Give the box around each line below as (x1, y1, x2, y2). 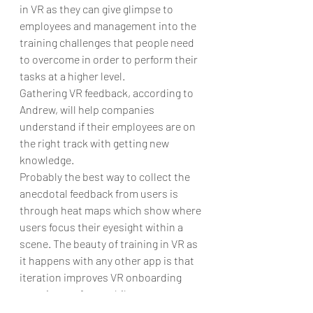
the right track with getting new (20, 136, 171, 150)
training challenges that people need (20, 35, 196, 49)
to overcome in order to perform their (20, 52, 200, 66)
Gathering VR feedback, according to (20, 85, 196, 99)
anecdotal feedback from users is (20, 186, 180, 200)
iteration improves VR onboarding (20, 270, 184, 284)
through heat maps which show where (20, 203, 203, 217)
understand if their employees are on (20, 119, 198, 133)
